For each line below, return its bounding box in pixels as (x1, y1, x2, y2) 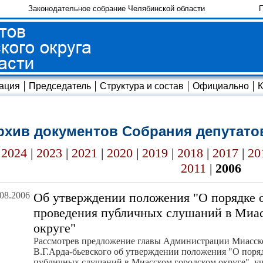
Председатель (29, 81, 91, 91)
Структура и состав (100, 81, 184, 91)
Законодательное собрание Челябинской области (28, 4, 205, 13)
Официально (193, 81, 249, 91)
